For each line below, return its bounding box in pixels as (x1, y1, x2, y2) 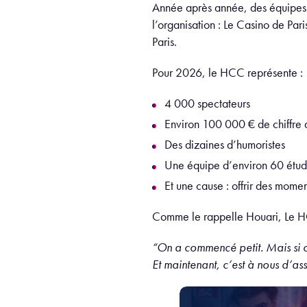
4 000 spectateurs (164, 95, 250, 111)
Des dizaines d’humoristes (164, 136, 285, 152)
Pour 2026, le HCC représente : (152, 64, 303, 80)
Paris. (152, 34, 177, 49)
